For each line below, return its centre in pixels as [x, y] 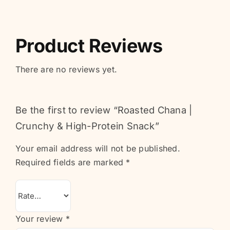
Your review [40, 218]
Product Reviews [89, 45]
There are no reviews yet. [66, 69]
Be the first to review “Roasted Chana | [104, 110]
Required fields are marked [71, 162]
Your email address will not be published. [98, 148]
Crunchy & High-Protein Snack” [87, 126]
